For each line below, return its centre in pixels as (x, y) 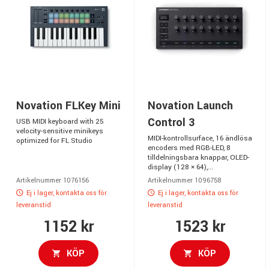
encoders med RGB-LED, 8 (189, 148)
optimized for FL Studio (54, 141)
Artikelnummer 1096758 (184, 181)
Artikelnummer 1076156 (53, 181)
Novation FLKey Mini (68, 106)
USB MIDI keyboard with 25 (60, 122)
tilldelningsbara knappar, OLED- (198, 158)
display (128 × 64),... (180, 168)
